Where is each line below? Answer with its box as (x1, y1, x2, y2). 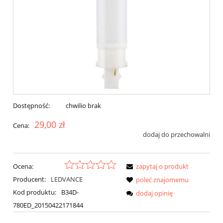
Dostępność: (13, 101, 50, 111)
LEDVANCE (50, 174, 83, 184)
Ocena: (13, 161, 33, 171)
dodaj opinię (136, 188, 173, 198)
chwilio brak (65, 101, 101, 111)
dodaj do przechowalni (143, 130, 210, 139)
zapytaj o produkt (136, 161, 189, 171)
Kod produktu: (13, 187, 56, 197)
